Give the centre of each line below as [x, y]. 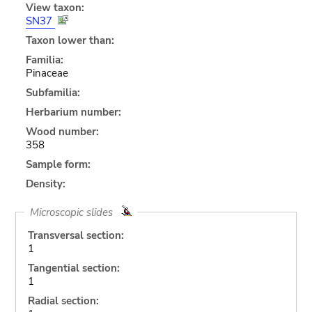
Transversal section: [76, 235]
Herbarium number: [73, 112]
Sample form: [58, 164]
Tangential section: [73, 268]
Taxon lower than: [70, 40]
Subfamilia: [53, 92]
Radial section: [63, 301]
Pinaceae [47, 73]
